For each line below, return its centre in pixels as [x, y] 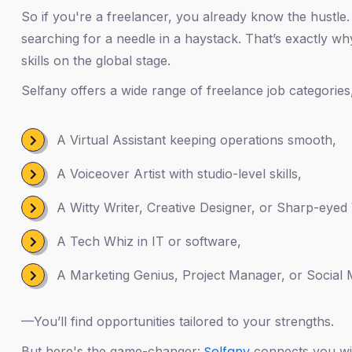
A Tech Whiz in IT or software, [149, 241]
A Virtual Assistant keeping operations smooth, [196, 139]
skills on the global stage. [96, 60]
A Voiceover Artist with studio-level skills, [179, 173]
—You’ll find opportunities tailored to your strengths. [178, 321]
